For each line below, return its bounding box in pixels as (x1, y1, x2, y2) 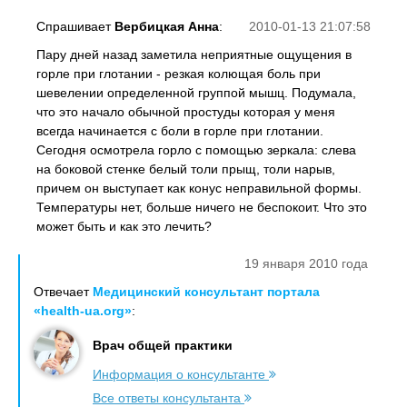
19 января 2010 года (244, 256, 368, 271)
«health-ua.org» (34, 303, 132, 318)
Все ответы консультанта (93, 391, 244, 405)
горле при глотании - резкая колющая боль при (36, 66, 321, 81)
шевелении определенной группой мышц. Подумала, (36, 85, 356, 100)
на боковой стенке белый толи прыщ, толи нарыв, (36, 162, 335, 176)
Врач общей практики (93, 338, 233, 352)
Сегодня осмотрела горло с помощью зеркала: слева (36, 143, 356, 157)
